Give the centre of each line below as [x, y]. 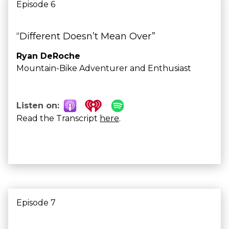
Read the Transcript [58, 118]
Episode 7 [36, 203]
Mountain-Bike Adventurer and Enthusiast [104, 68]
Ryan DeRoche [48, 56]
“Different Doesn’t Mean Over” [86, 36]
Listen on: [38, 106]
